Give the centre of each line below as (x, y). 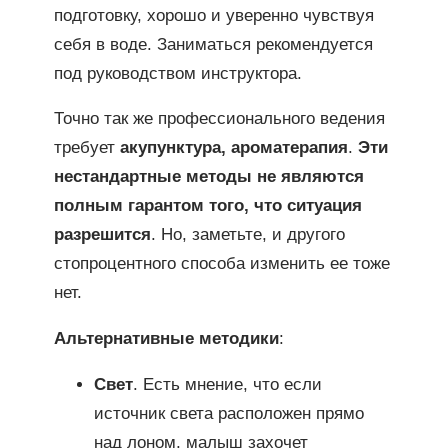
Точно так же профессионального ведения (219, 119)
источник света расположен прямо (228, 413)
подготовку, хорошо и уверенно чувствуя (213, 15)
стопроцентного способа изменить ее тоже (221, 264)
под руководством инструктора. (177, 73)
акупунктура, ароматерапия (233, 148)
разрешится (102, 235)
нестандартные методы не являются (208, 177)
